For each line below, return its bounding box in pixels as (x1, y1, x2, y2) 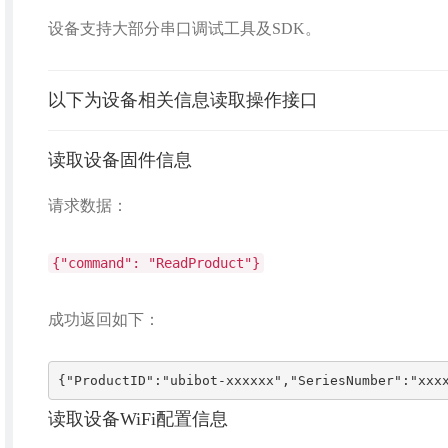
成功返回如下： (47, 311, 160, 328)
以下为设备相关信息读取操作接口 (47, 90, 318, 110)
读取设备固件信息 (47, 150, 192, 170)
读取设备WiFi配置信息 (47, 409, 228, 429)
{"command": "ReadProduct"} (51, 255, 260, 271)
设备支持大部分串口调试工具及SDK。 (47, 20, 321, 37)
